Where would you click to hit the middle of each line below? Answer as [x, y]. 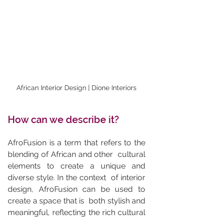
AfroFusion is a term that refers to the [77, 143]
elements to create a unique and [77, 166]
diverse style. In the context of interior [77, 178]
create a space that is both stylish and [77, 201]
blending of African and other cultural [77, 155]
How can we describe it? [63, 120]
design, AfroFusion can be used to [77, 189]
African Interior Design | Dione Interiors [77, 88]
